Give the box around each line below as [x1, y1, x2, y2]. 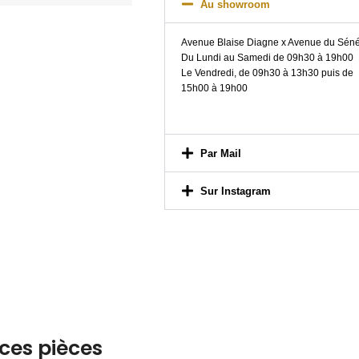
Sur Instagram [200, 185, 272, 198]
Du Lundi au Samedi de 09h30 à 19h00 [181, 52, 354, 64]
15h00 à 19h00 [181, 83, 248, 95]
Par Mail [200, 147, 242, 160]
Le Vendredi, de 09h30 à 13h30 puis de [181, 67, 354, 79]
